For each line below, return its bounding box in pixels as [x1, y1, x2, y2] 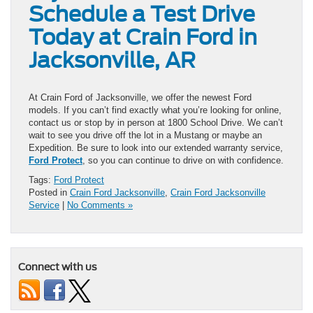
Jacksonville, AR [29, 47, 196, 73]
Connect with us [18, 261, 97, 272]
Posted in [29, 187, 70, 198]
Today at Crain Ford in [29, 24, 257, 50]
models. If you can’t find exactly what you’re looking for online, [29, 104, 282, 115]
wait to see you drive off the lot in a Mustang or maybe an [29, 129, 262, 140]
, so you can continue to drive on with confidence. [82, 154, 284, 166]
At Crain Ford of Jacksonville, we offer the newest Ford [29, 92, 252, 103]
